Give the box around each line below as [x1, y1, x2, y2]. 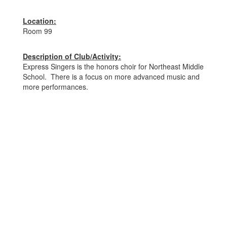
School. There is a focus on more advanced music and [23, 71, 200, 82]
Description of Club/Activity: [23, 51, 121, 61]
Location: [23, 16, 56, 26]
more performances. [23, 82, 88, 92]
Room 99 [23, 26, 52, 36]
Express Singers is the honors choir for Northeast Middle [23, 61, 204, 71]
